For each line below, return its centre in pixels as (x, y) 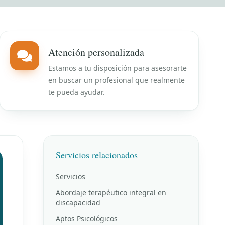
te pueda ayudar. (76, 92)
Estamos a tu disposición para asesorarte (117, 68)
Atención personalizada (96, 52)
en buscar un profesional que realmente (116, 80)
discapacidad (78, 203)
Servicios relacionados (97, 155)
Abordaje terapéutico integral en (111, 193)
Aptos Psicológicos (87, 219)
